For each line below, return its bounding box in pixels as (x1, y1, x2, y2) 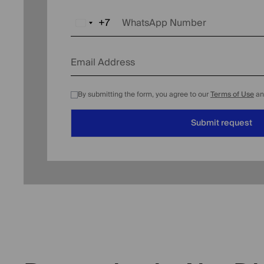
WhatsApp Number (122, 15, 206, 31)
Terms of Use (210, 88, 254, 101)
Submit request (191, 116, 252, 130)
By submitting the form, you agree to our (78, 88, 210, 101)
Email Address (71, 54, 135, 71)
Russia (81, 18, 110, 35)
